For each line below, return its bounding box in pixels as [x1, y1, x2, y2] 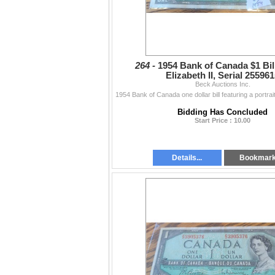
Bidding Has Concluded [177, 107, 268, 117]
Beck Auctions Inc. [195, 80, 250, 88]
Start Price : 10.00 [195, 117, 250, 125]
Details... [172, 153, 203, 163]
